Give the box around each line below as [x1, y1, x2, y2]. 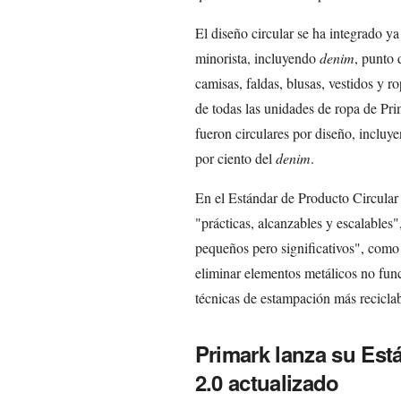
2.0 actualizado [194, 366, 339, 397]
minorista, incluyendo [194, 47, 320, 67]
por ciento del [194, 148, 276, 167]
